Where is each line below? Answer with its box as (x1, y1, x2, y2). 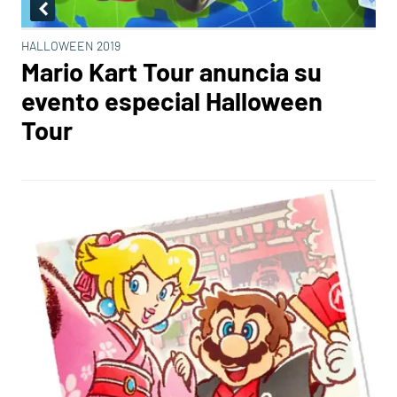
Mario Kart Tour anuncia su (21, 56, 322, 87)
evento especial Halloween (21, 85, 323, 116)
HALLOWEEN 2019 (21, 38, 121, 53)
